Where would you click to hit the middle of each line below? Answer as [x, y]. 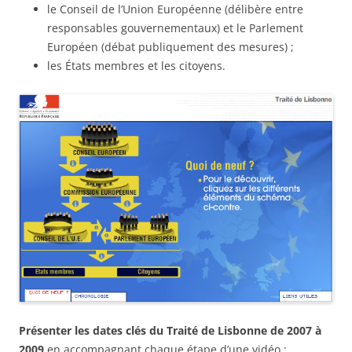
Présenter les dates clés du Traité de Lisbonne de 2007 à [170, 330]
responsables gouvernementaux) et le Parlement [175, 28]
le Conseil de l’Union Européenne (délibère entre [175, 9]
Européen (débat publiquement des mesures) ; [170, 47]
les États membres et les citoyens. [136, 66]
